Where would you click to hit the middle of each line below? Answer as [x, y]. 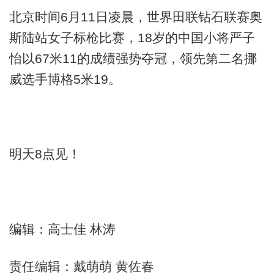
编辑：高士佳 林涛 [62, 229]
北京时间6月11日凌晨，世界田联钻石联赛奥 [135, 17]
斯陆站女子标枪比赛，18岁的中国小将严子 [132, 37]
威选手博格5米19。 [65, 79]
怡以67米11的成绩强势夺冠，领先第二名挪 [133, 58]
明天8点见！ [45, 154]
